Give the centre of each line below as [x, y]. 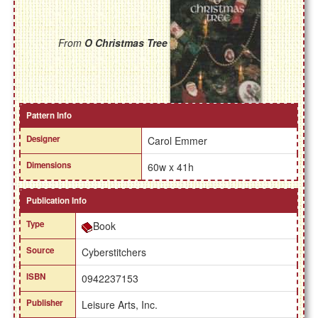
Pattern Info [49, 116]
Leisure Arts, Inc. [120, 305]
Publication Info [57, 201]
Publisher [45, 303]
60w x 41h [171, 167]
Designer [44, 139]
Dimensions [49, 165]
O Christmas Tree [126, 43]
